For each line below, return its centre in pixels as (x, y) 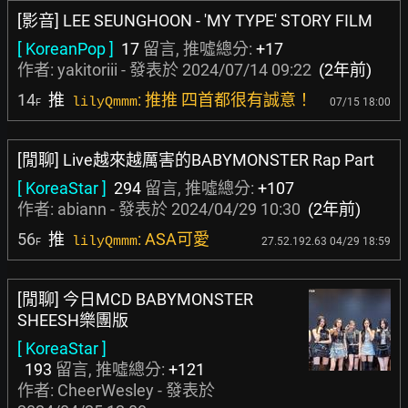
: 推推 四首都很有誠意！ (225, 100)
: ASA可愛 (173, 239)
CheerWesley (106, 390)
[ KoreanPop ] (66, 49)
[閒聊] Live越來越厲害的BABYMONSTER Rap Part (196, 160)
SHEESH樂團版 (73, 320)
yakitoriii (87, 70)
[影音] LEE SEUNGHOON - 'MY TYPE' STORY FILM (195, 20)
